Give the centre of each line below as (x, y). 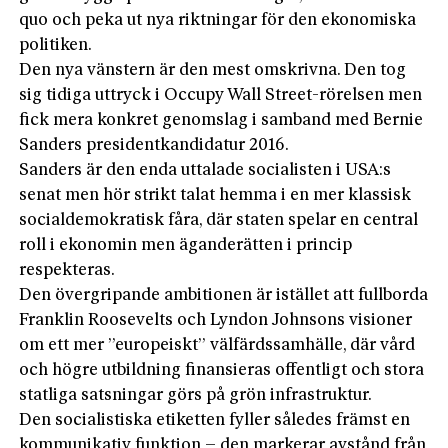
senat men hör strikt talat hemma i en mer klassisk (215, 195)
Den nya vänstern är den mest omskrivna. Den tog (213, 70)
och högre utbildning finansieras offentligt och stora (222, 370)
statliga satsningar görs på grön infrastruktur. (196, 395)
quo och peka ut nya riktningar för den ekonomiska (218, 20)
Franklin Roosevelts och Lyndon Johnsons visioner (216, 320)
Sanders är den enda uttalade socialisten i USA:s (205, 170)
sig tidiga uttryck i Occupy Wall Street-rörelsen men (221, 95)
